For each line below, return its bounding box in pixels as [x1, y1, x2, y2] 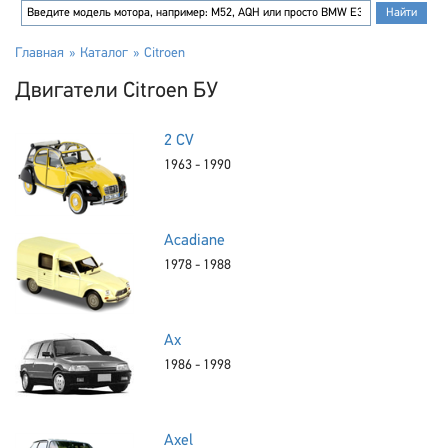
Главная [15, 46, 64, 61]
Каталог [80, 46, 128, 61]
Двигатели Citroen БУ [15, 80, 218, 103]
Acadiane [164, 233, 226, 249]
